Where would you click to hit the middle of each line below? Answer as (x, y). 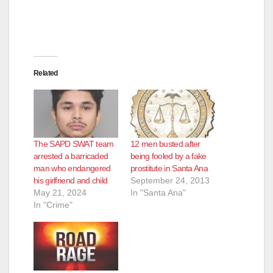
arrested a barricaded (71, 156)
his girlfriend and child (71, 181)
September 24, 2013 (170, 181)
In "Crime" (53, 205)
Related (46, 73)
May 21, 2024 (60, 193)
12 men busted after (165, 144)
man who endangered (72, 168)
